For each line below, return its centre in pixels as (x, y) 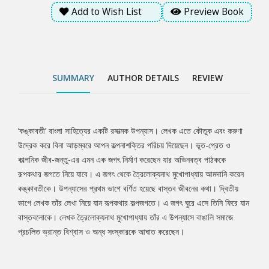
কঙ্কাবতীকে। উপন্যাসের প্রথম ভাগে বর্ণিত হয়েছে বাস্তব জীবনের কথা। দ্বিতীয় (128, 189)
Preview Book (214, 12)
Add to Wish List (107, 12)
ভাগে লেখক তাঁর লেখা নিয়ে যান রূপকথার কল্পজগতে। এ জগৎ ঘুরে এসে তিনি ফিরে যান (134, 203)
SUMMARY (73, 78)
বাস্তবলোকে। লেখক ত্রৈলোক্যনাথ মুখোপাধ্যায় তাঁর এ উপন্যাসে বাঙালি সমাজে (125, 217)
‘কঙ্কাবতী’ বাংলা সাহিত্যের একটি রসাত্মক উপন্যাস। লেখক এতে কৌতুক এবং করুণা (130, 131)
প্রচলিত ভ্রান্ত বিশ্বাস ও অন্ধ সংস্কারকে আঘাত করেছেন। (101, 232)
